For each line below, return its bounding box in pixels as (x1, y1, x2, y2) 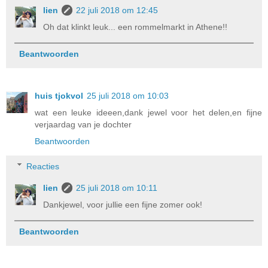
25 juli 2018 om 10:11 (76, 182, 158, 193)
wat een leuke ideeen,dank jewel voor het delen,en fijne (35, 108, 262, 118)
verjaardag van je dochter (35, 120, 132, 130)
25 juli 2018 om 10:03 (87, 91, 169, 101)
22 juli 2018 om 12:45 (76, 5, 159, 15)
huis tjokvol (35, 91, 83, 101)
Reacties (26, 161, 60, 171)
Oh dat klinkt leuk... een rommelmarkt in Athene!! (43, 22, 228, 32)
